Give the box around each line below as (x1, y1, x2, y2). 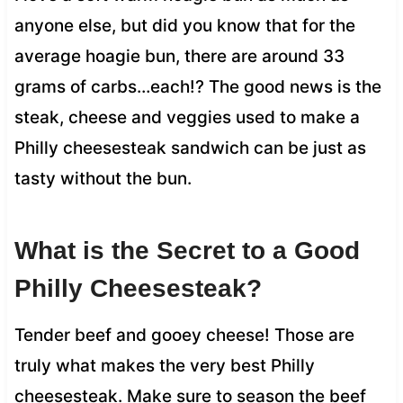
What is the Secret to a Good (13, 236, 360, 264)
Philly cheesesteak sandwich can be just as (13, 137, 366, 158)
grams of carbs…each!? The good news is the (13, 76, 381, 97)
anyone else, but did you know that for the (13, 14, 355, 36)
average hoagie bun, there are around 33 (13, 45, 345, 67)
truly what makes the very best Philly (13, 354, 315, 376)
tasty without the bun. (13, 167, 192, 189)
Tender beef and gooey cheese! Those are (13, 324, 354, 345)
